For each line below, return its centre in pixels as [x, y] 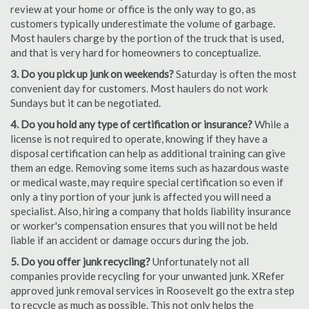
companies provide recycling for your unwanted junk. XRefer [148, 276]
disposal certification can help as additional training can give [148, 153]
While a [271, 124]
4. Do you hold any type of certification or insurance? [131, 124]
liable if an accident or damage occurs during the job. [129, 240]
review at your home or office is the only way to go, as [133, 9]
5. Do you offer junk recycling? [80, 261]
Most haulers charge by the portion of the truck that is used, [147, 38]
